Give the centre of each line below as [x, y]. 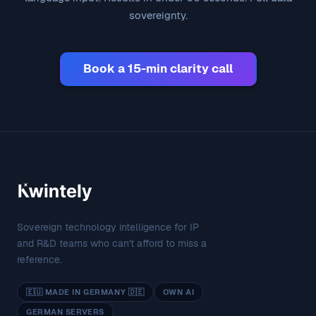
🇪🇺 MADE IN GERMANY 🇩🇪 [85, 292]
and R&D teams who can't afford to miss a [112, 243]
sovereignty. [158, 15]
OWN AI [178, 292]
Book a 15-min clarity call [158, 69]
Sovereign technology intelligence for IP [108, 227]
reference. [39, 259]
